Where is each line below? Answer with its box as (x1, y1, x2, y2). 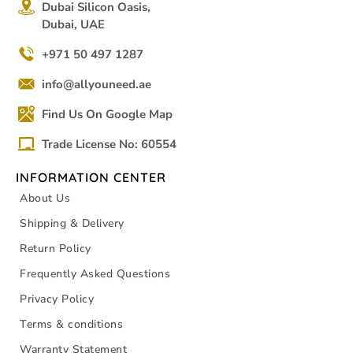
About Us (20, 190, 70, 206)
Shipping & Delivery (20, 215, 124, 231)
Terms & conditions (20, 316, 123, 332)
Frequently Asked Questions (20, 266, 170, 281)
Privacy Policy (20, 291, 94, 307)
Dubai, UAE (42, 16, 106, 32)
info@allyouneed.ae (42, 76, 152, 92)
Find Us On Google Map (42, 106, 173, 122)
